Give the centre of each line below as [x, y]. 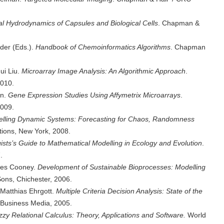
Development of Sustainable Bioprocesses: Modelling [121, 167]
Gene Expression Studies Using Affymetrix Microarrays [94, 95]
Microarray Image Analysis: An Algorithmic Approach [103, 71]
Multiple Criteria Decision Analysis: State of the [129, 191]
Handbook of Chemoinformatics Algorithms [103, 47]
